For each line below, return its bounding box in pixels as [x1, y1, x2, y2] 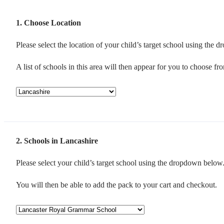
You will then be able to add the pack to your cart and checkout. [16, 180, 217, 189]
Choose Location [24, 18, 81, 27]
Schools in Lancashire [24, 136, 98, 145]
